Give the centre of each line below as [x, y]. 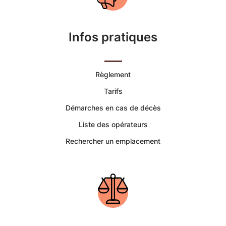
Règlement [113, 74]
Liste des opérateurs [113, 124]
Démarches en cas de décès [113, 108]
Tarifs [113, 91]
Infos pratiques [113, 37]
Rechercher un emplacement [113, 141]
